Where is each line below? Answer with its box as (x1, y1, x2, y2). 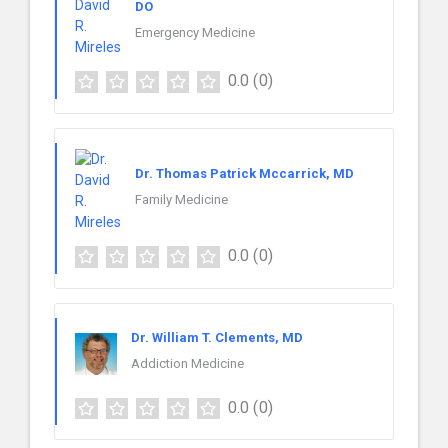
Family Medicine (135, 192, 228, 208)
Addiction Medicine (131, 355, 244, 371)
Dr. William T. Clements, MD (131, 329, 303, 345)
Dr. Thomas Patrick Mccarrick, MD (135, 166, 354, 182)
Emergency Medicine (135, 25, 255, 40)
